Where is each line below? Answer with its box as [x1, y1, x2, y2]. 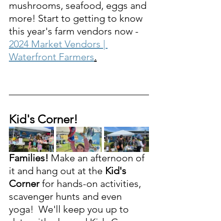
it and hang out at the [9, 164, 105, 177]
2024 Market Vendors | [9, 37, 108, 50]
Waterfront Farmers [9, 50, 94, 63]
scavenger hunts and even [9, 190, 124, 202]
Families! [9, 151, 48, 164]
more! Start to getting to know [9, 12, 145, 24]
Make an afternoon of [48, 151, 147, 164]
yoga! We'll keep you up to [9, 203, 131, 215]
